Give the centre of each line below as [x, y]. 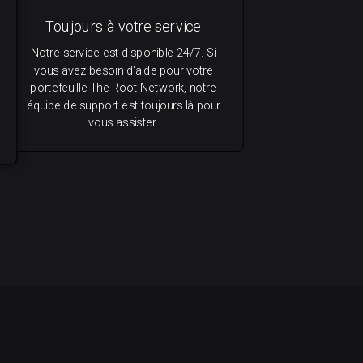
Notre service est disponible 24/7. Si [123, 53]
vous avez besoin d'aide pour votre [123, 70]
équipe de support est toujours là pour [123, 105]
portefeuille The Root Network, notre [123, 88]
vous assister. [124, 122]
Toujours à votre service [124, 27]
